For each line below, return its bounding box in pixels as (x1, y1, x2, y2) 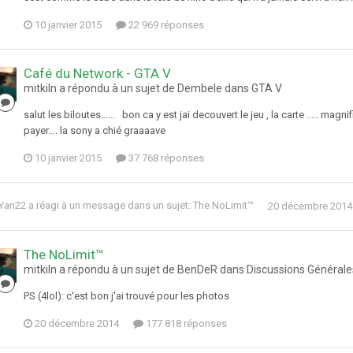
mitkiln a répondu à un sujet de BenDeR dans (24, 263, 247, 277)
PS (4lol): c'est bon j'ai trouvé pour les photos (24, 290, 229, 303)
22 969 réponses (126, 19, 204, 32)
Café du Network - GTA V (24, 65, 171, 82)
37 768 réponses (126, 152, 204, 165)
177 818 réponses (143, 318, 227, 330)
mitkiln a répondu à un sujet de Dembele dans (24, 82, 251, 95)
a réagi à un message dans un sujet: (26, 199, 193, 212)
